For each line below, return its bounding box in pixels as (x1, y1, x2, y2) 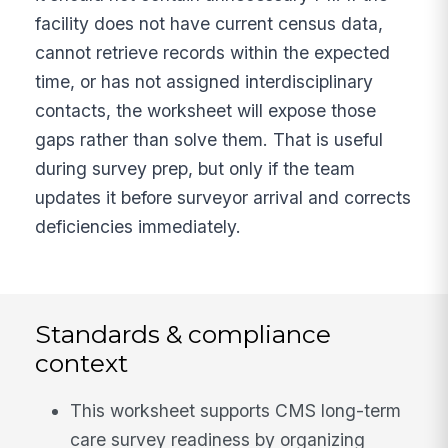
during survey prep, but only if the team (35, 157, 356, 179)
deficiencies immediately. (35, 215, 242, 237)
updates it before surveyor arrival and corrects (35, 186, 412, 208)
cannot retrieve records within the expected (35, 41, 391, 63)
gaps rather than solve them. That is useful (35, 128, 384, 150)
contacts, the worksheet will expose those (35, 99, 377, 121)
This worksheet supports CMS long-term (70, 399, 402, 421)
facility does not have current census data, (35, 12, 384, 34)
